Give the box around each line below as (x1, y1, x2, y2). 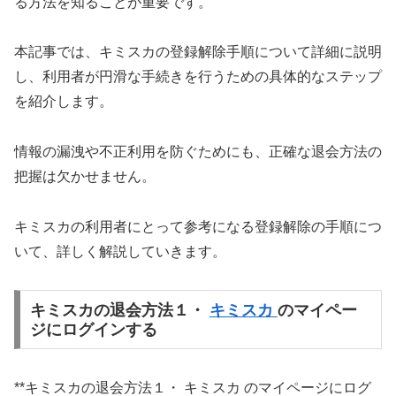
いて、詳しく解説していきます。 (14, 243, 226, 259)
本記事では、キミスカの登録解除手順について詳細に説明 (14, 44, 382, 60)
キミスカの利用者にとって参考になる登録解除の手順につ (14, 218, 382, 234)
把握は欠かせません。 (14, 169, 156, 185)
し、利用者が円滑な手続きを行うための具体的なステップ (14, 69, 382, 85)
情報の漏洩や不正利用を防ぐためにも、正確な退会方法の (14, 144, 382, 160)
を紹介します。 (14, 94, 113, 110)
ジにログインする (29, 320, 157, 339)
